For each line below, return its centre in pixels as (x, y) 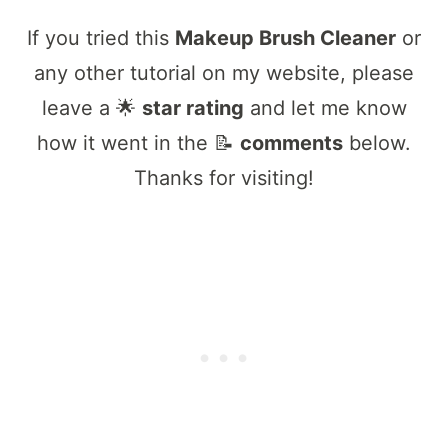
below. (377, 142)
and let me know (325, 107)
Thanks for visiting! (224, 177)
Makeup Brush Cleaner (285, 37)
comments (291, 142)
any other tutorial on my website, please (224, 72)
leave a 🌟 (91, 107)
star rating (192, 107)
